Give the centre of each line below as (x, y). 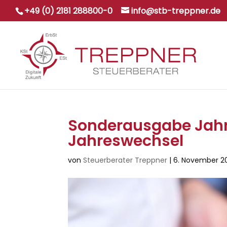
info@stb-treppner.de (176, 11)
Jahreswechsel (126, 141)
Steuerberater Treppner (125, 160)
